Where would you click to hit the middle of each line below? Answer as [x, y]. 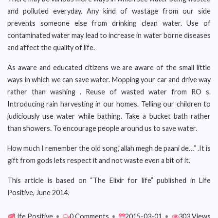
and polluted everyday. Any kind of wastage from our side [109, 11]
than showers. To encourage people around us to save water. [102, 128]
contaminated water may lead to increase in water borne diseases [109, 35]
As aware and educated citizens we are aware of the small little [109, 67]
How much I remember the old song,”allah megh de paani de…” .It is [109, 148]
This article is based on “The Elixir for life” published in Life [109, 180]
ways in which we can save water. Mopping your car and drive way [109, 80]
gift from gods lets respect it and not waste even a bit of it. [99, 160]
